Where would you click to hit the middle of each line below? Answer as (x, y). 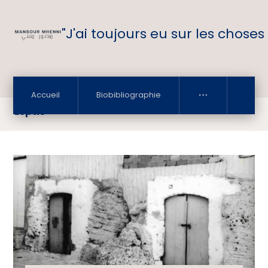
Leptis (30, 112)
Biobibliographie (129, 95)
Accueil (46, 95)
